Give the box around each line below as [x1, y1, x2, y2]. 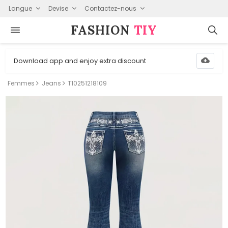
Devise [48, 4, 68, 13]
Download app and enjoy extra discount [14, 55, 147, 66]
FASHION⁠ [71, 22, 134, 38]
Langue [8, 4, 32, 13]
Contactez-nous [84, 4, 136, 13]
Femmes [8, 79, 35, 88]
